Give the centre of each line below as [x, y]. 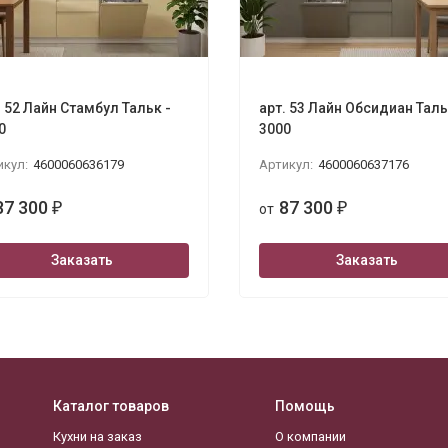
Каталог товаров [111, 406]
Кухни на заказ [97, 436]
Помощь [305, 406]
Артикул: [286, 164]
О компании [310, 436]
